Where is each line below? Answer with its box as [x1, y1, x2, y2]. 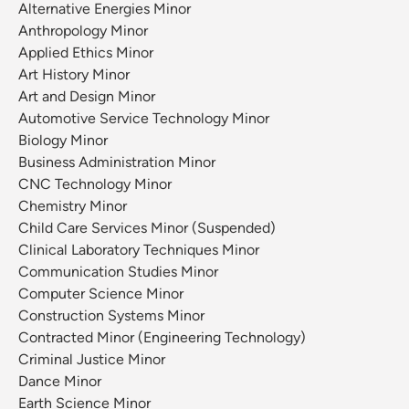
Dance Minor [18, 372, 101, 391]
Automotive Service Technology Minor [18, 110, 269, 128]
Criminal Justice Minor [18, 351, 165, 369]
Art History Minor [18, 66, 130, 84]
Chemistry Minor [18, 197, 127, 215]
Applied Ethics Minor [18, 44, 153, 62]
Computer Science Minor [18, 285, 184, 303]
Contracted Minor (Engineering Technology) [18, 329, 306, 347]
